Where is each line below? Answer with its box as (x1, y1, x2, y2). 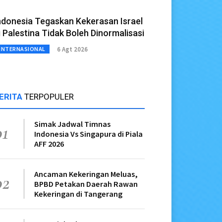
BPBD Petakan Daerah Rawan (34, 179, 138, 189)
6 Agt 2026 (56, 45, 88, 54)
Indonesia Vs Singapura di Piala (34, 129, 143, 139)
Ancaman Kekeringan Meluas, (34, 169, 138, 179)
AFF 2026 (34, 139, 64, 149)
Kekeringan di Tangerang (34, 189, 122, 199)
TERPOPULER (24, 92, 74, 102)
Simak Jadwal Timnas (34, 119, 111, 129)
